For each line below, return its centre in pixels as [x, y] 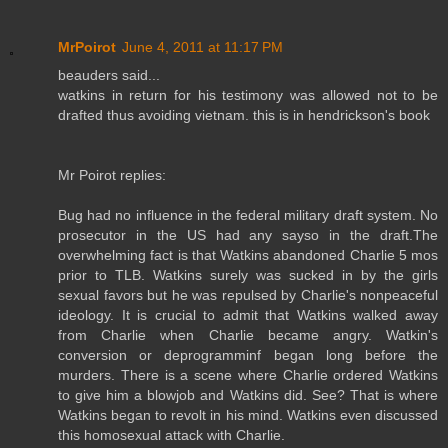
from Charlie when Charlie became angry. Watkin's [248, 334]
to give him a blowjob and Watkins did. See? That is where [248, 394]
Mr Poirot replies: [112, 174]
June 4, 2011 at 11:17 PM [202, 46]
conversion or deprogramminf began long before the [248, 354]
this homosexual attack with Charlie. [171, 434]
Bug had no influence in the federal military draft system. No [248, 214]
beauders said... [109, 74]
